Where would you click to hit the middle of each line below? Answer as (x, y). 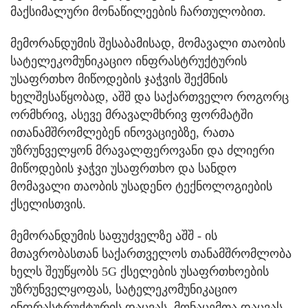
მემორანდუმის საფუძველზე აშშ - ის (114, 235)
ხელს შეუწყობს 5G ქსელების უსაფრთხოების (140, 271)
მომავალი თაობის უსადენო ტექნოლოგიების (141, 186)
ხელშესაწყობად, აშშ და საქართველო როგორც (150, 97)
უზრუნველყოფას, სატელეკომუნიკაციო (124, 289)
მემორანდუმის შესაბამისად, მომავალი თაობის (148, 43)
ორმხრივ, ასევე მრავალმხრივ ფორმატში (132, 114)
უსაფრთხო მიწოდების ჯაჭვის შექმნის (119, 79)
